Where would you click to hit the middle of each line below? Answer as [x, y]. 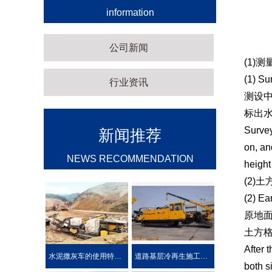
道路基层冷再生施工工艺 [204, 256]
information [130, 12]
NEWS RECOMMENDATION [130, 159]
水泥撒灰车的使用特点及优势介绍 [117, 256]
